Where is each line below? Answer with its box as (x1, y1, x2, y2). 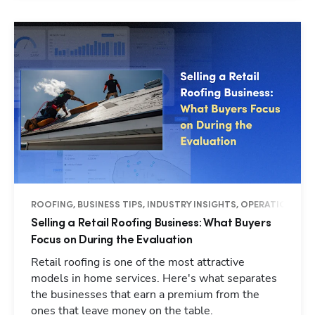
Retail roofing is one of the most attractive (31, 254, 245, 270)
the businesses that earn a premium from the (31, 286, 259, 302)
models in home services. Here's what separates (31, 270, 277, 286)
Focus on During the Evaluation (31, 233, 193, 246)
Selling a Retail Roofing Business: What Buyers (31, 217, 271, 229)
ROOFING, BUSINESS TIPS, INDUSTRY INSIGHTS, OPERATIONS (31, 200, 299, 210)
